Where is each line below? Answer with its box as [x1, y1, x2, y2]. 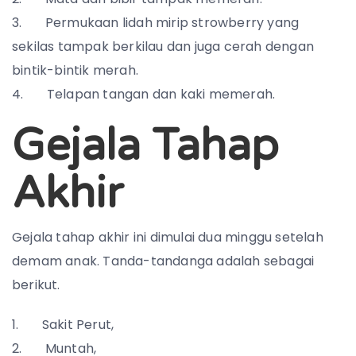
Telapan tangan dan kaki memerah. [46, 85, 276, 103]
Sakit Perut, [41, 315, 114, 334]
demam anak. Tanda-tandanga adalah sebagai [12, 252, 315, 270]
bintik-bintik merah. [12, 61, 138, 79]
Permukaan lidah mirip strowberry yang [44, 14, 300, 32]
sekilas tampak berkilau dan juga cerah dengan [12, 37, 315, 56]
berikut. [12, 276, 60, 294]
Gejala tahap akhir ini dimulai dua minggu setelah [12, 228, 323, 246]
